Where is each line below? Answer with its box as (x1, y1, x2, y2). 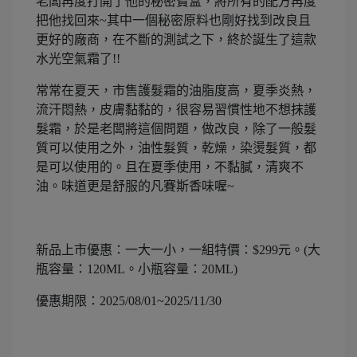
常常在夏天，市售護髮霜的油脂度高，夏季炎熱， (36, 83, 316, 97)
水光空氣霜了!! (36, 51, 120, 65)
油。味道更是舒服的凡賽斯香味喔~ (36, 178, 234, 193)
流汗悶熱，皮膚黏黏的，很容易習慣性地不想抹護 (36, 102, 316, 116)
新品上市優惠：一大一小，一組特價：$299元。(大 (36, 242, 320, 257)
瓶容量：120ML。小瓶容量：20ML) (36, 261, 237, 276)
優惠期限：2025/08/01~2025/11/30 (36, 293, 222, 308)
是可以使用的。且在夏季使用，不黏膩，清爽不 (36, 159, 304, 174)
